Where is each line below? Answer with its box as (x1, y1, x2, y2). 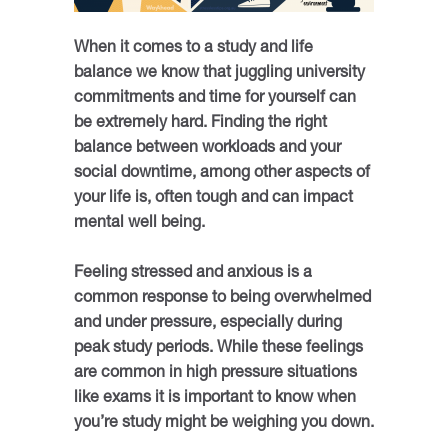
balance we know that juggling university (74, 65, 365, 82)
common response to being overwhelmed (74, 290, 371, 307)
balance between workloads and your (74, 140, 341, 157)
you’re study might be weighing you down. (74, 415, 374, 432)
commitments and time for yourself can (74, 90, 356, 107)
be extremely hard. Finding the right (74, 115, 327, 132)
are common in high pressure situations (74, 365, 357, 382)
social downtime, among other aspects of (74, 165, 370, 182)
